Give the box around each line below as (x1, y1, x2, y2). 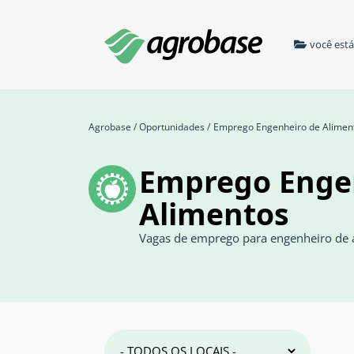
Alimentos (139, 194, 289, 234)
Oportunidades (139, 120, 205, 134)
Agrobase (88, 120, 131, 134)
